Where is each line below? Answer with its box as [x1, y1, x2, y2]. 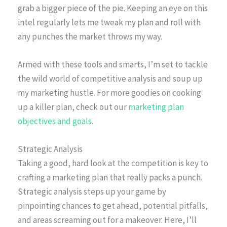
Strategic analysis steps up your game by [18, 186, 166, 198]
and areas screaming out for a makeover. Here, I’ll [18, 214, 197, 226]
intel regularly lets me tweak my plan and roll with [18, 16, 201, 28]
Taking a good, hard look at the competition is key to [18, 158, 208, 169]
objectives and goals [18, 116, 92, 127]
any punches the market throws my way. [18, 30, 162, 42]
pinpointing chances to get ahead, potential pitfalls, [18, 200, 208, 212]
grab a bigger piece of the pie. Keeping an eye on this [18, 2, 208, 14]
